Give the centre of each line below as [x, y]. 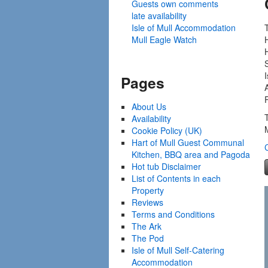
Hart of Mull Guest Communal [188, 142]
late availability [159, 16]
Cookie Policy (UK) [167, 130]
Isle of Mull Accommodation [184, 28]
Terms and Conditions [173, 214]
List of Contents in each [176, 178]
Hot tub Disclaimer [167, 166]
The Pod [148, 238]
